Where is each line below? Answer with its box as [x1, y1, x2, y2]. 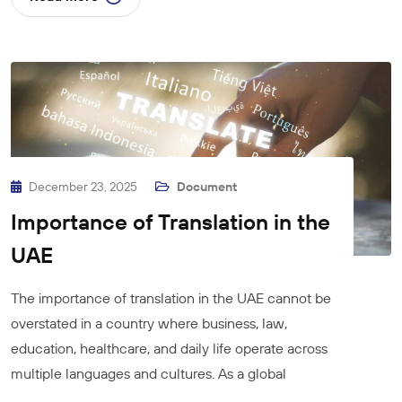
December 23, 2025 [29, 178, 140, 195]
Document [177, 178, 237, 195]
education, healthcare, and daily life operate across [11, 338, 328, 357]
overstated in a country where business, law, [11, 313, 287, 332]
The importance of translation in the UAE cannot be [11, 288, 331, 307]
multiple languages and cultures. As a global [11, 363, 286, 382]
